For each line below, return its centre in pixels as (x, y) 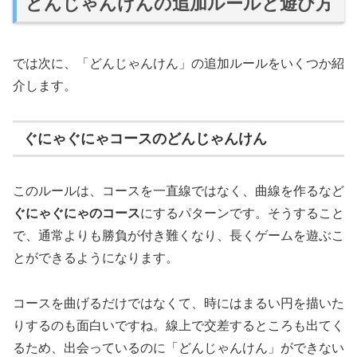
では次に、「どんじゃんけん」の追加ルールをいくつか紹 (178, 63)
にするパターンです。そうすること (242, 213)
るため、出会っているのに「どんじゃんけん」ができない (178, 347)
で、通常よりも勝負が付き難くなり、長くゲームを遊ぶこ (178, 235)
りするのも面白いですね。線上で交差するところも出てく (178, 325)
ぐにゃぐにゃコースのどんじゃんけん (145, 138)
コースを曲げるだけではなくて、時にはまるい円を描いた (178, 303)
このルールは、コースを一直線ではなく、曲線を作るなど (178, 190)
